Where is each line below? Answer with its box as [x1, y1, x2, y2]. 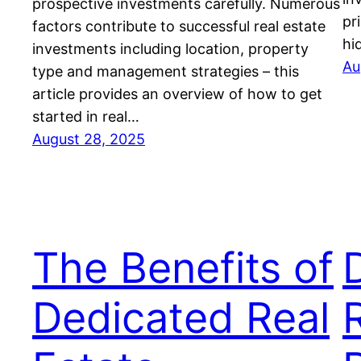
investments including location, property [32, 40, 309, 58]
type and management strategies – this [32, 63, 299, 81]
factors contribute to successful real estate [32, 18, 326, 35]
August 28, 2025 [32, 131, 145, 148]
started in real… [32, 108, 139, 126]
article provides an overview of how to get [32, 85, 322, 103]
